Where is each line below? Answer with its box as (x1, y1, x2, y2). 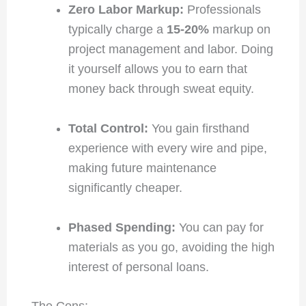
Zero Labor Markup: (68, 2, 184, 16)
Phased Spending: (68, 220, 176, 234)
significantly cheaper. (68, 180, 182, 195)
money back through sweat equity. (68, 81, 254, 96)
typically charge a (68, 22, 167, 36)
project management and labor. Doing (68, 42, 273, 56)
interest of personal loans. (68, 260, 209, 274)
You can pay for (175, 220, 264, 234)
